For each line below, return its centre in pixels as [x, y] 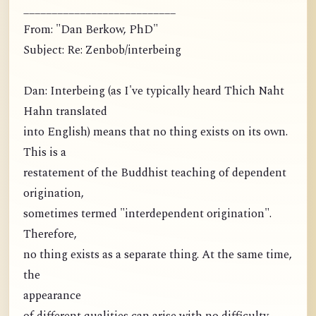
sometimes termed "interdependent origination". [147, 214]
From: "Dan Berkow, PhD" [91, 30]
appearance [52, 296]
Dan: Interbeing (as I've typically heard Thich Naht [154, 91]
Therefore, [50, 235]
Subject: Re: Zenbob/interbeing [102, 50]
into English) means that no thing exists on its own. [156, 132]
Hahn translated [65, 112]
